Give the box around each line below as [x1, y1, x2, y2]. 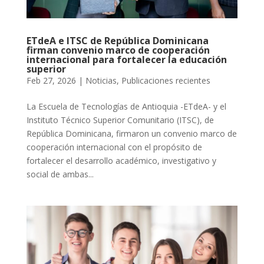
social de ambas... [26, 169, 94, 180]
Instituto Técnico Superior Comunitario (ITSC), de [26, 114, 214, 126]
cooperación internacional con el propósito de [26, 141, 202, 153]
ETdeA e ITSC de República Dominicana [26, 34, 209, 48]
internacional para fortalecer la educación [26, 53, 227, 67]
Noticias [85, 75, 117, 87]
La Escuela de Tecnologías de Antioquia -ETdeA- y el [26, 101, 226, 113]
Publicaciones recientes [121, 75, 210, 87]
